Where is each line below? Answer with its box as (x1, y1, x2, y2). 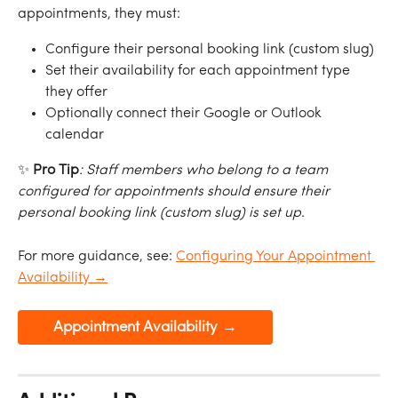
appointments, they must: (18, 6, 180, 21)
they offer (45, 85, 107, 100)
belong (217, 163, 262, 179)
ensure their (253, 185, 330, 200)
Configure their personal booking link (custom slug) (45, 42, 374, 57)
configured (18, 185, 89, 200)
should (207, 185, 250, 200)
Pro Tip (33, 163, 79, 179)
